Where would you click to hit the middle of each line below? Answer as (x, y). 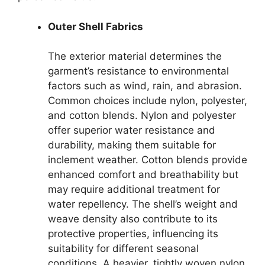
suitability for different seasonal (123, 248)
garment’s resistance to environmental (138, 71)
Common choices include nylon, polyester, (148, 101)
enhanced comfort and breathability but (143, 174)
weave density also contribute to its (133, 219)
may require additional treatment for (134, 189)
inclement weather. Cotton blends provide (148, 160)
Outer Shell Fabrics (96, 26)
